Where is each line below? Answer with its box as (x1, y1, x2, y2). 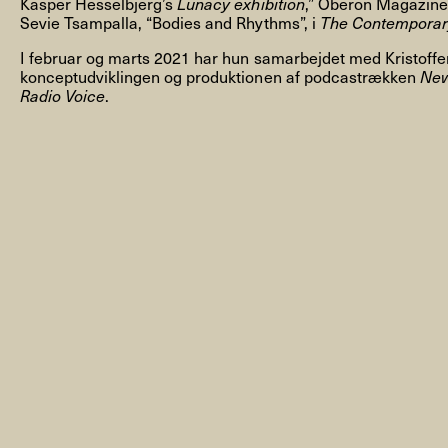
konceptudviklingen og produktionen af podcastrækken (20, 64, 420, 88)
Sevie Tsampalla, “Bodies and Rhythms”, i (20, 10, 320, 34)
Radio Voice (20, 83, 106, 107)
